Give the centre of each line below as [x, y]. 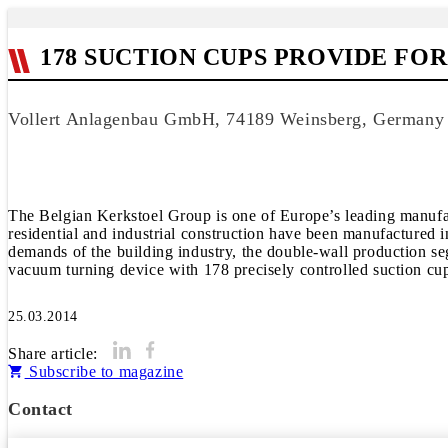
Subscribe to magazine [104, 371]
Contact [41, 409]
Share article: [53, 353]
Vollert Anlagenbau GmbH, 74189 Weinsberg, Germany [226, 119]
